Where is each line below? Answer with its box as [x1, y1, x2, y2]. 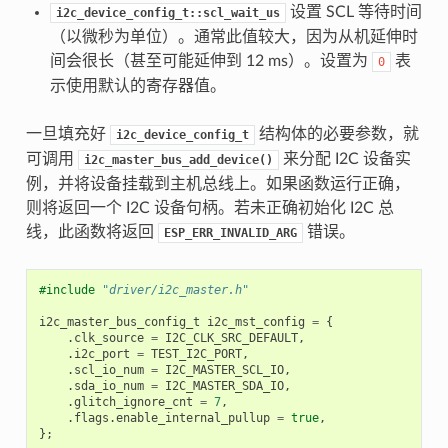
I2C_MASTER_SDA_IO [164, 378, 284, 393]
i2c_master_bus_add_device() [83, 152, 273, 167]
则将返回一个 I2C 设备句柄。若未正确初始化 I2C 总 [25, 199, 394, 216]
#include [38, 282, 95, 297]
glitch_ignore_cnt [73, 394, 193, 409]
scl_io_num [73, 362, 144, 377]
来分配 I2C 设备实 [278, 150, 411, 167]
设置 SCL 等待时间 [285, 3, 422, 20]
